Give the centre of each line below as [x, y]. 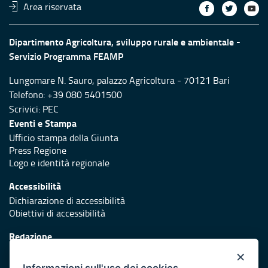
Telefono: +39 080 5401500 [66, 94]
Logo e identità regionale [59, 162]
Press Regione [38, 150]
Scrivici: [26, 109]
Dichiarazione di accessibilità [67, 200]
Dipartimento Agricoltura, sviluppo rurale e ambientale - [125, 41]
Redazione [31, 236]
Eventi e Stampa [43, 123]
